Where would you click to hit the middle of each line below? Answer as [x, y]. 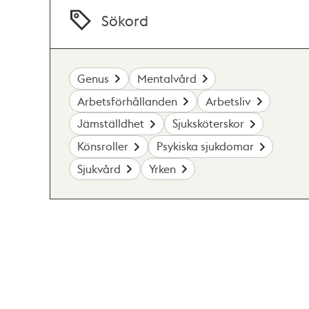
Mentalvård [167, 78]
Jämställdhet [111, 123]
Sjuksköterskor [208, 123]
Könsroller [103, 146]
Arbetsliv [228, 101]
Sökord [125, 20]
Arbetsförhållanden [128, 101]
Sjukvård [99, 168]
